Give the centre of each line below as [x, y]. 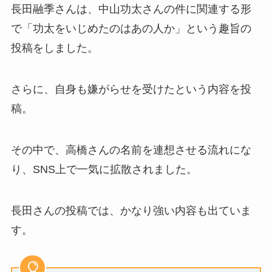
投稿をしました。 [54, 48]
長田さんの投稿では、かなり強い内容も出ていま [131, 210]
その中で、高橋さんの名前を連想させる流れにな [131, 150]
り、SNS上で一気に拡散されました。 [104, 169]
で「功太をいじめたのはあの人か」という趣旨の [131, 29]
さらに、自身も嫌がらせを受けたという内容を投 [131, 90]
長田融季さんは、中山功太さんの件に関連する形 [131, 9]
